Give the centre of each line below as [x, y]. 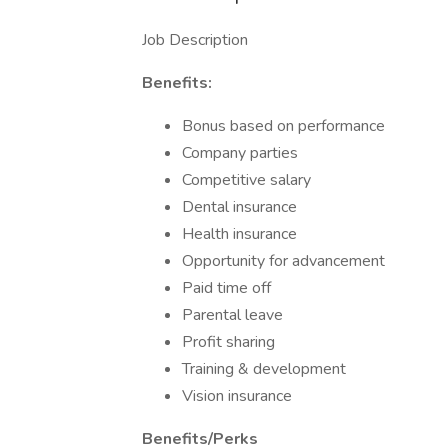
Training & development [264, 369]
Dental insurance [239, 207]
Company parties [240, 153]
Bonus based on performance [283, 126]
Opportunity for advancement [283, 261]
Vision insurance [237, 396]
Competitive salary [246, 180]
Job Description [195, 40]
